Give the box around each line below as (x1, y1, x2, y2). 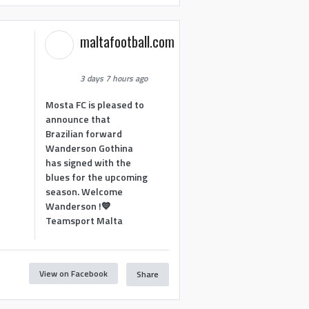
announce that (46, 111, 111, 126)
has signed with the (46, 154, 132, 170)
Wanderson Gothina (46, 140, 134, 155)
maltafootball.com (80, 31, 175, 52)
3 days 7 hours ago (80, 72, 148, 85)
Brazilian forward (46, 126, 123, 141)
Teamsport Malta (46, 212, 123, 228)
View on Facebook (39, 266, 108, 280)
